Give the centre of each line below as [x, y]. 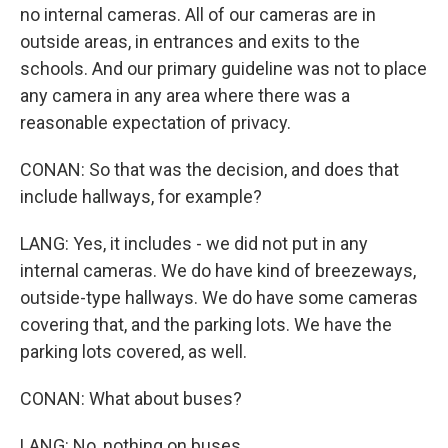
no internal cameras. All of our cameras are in [198, 14]
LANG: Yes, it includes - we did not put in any [194, 243]
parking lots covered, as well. [133, 351]
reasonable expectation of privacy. [155, 122]
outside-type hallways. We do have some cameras [219, 297]
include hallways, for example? [141, 196]
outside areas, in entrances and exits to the [190, 41]
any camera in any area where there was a [185, 95]
